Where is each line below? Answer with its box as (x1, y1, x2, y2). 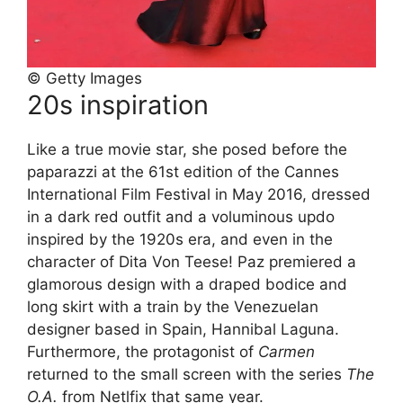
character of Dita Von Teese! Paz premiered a (27, 253, 356, 271)
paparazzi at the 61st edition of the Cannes (27, 163, 339, 181)
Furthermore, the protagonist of (27, 343, 258, 361)
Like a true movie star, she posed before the (27, 140, 347, 158)
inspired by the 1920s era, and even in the (27, 230, 333, 248)
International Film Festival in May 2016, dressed (27, 185, 371, 203)
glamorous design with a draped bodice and (27, 275, 347, 293)
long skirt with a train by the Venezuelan (27, 298, 318, 316)
